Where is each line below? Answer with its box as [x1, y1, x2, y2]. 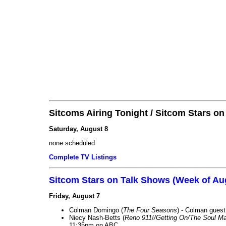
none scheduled [49, 139, 95, 147]
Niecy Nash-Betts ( [69, 213, 125, 221]
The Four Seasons [123, 206, 177, 214]
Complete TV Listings [49, 153, 117, 161]
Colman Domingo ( [69, 206, 123, 214]
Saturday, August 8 [49, 125, 108, 133]
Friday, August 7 [49, 192, 100, 200]
